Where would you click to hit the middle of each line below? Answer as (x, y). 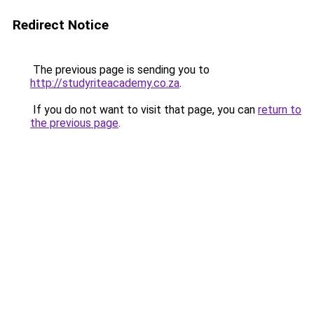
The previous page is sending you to (120, 70)
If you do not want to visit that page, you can (144, 110)
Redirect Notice (61, 25)
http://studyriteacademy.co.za (105, 83)
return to (280, 110)
